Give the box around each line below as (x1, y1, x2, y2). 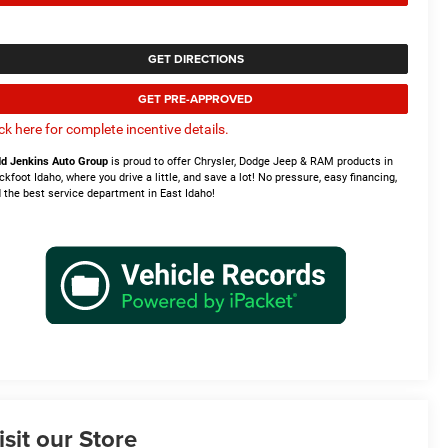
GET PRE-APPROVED (138, 89, 253, 107)
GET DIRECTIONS (147, 49, 244, 67)
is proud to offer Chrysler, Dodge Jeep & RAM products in (108, 154, 394, 168)
